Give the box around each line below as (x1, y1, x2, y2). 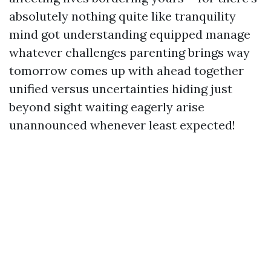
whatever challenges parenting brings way (9, 45, 250, 60)
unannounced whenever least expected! (9, 117, 235, 132)
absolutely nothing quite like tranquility (9, 8, 236, 24)
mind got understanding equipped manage (9, 27, 250, 42)
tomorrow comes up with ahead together (9, 63, 244, 78)
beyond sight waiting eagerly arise (9, 99, 204, 114)
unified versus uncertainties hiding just (9, 81, 232, 96)
